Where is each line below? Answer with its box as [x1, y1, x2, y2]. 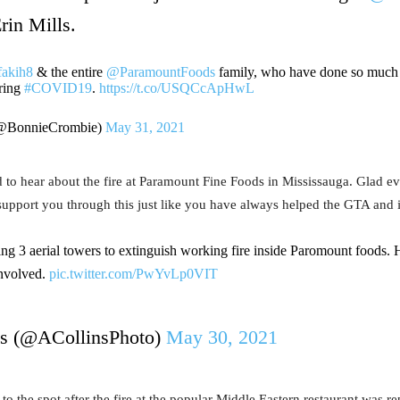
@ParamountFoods [105, 64, 215, 79]
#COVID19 [23, 80, 92, 96]
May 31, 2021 [104, 120, 185, 135]
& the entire [32, 64, 106, 79]
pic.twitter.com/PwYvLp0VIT [49, 266, 218, 281]
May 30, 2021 [165, 326, 278, 348]
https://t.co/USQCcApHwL [98, 80, 254, 96]
